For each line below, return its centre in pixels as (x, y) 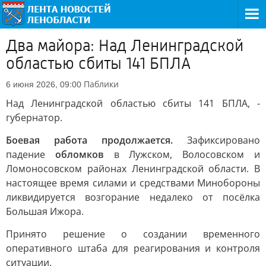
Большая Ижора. (45, 211)
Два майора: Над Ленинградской (125, 46)
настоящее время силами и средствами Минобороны (133, 183)
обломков (79, 154)
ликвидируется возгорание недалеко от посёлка (133, 197)
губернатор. (34, 118)
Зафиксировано (216, 140)
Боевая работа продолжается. (89, 140)
